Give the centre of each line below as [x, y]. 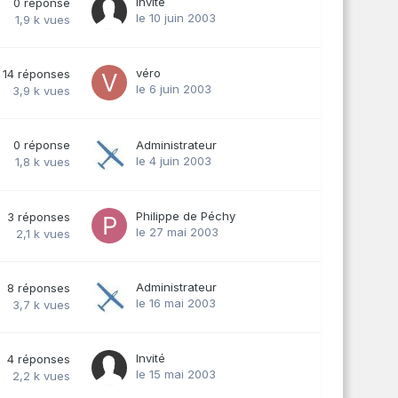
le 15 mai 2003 [176, 374]
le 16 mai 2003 [176, 302]
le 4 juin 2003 [174, 160]
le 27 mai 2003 [177, 231]
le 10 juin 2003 [176, 17]
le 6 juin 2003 [174, 88]
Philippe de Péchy [186, 215]
